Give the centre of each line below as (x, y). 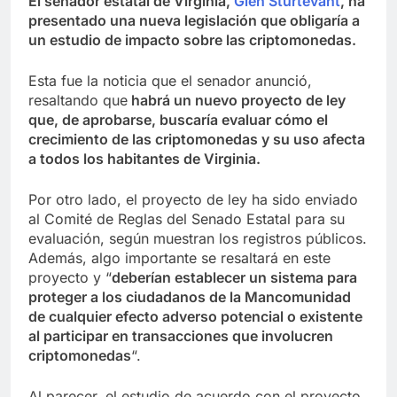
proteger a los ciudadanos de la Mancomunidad (190, 296)
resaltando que (78, 100)
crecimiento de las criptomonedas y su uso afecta (197, 139)
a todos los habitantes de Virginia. (144, 158)
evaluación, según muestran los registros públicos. (198, 238)
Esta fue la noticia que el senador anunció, (170, 80)
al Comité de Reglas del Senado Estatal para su (187, 218)
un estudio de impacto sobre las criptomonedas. (192, 39)
